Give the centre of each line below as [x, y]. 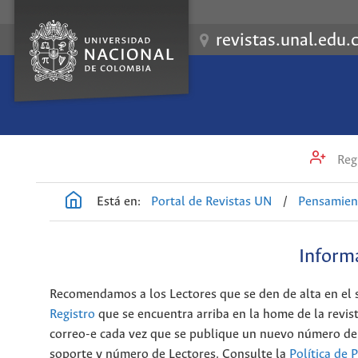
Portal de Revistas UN [212, 201]
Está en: [119, 201]
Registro [72, 315]
